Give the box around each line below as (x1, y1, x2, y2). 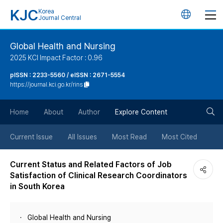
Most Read (112, 133, 147, 141)
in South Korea (10, 182, 65, 191)
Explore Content (115, 108, 167, 116)
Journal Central (38, 14, 81, 21)
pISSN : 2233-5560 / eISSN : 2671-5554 (10, 72, 125, 79)
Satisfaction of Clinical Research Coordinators (10, 171, 187, 180)
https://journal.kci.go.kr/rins (10, 81, 83, 88)
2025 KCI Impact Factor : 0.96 (10, 54, 103, 62)
